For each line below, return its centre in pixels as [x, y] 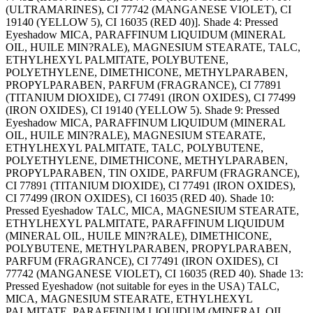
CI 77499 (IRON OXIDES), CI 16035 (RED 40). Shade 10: [140, 198]
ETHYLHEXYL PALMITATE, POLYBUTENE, [117, 60]
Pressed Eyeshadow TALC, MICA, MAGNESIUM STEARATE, [152, 211]
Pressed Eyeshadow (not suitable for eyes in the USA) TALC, [143, 286]
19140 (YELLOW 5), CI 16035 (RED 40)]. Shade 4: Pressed [142, 22]
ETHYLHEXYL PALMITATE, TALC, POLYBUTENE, [134, 148]
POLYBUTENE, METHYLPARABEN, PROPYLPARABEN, [148, 249]
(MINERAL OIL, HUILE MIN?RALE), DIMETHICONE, [139, 236]
